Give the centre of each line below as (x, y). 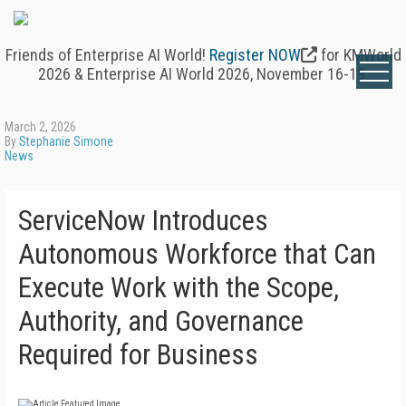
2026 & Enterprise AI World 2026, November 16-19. (203, 74)
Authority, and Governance (161, 321)
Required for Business (138, 355)
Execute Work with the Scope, (179, 288)
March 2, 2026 (40, 127)
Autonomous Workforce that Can (197, 254)
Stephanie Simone (66, 141)
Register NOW (255, 55)
